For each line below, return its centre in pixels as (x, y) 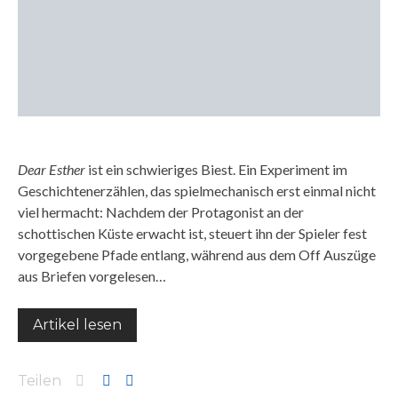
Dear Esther (52, 169)
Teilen (40, 381)
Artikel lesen (77, 325)
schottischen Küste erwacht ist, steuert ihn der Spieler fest (192, 233)
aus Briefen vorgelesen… (92, 276)
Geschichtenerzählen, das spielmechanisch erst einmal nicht (197, 191)
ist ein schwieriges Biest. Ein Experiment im (216, 169)
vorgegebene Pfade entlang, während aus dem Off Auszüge (197, 255)
